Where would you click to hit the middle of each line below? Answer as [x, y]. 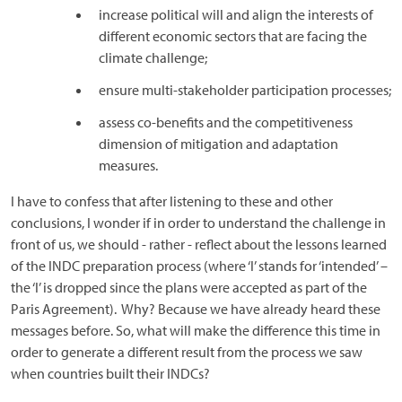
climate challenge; [153, 57]
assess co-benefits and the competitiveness [226, 122]
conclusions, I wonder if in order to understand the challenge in [198, 223]
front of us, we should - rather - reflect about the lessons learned [199, 244]
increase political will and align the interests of [236, 14]
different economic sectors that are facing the [233, 36]
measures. [128, 165]
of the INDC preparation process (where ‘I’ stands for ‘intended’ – [199, 266]
